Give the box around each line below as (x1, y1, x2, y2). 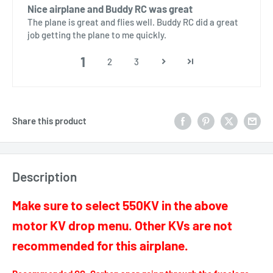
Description (12, 169, 77, 185)
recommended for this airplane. (12, 237, 188, 253)
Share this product (12, 115, 87, 127)
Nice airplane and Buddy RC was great (27, 2, 193, 15)
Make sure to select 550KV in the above (12, 197, 228, 213)
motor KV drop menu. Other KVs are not (12, 217, 232, 233)
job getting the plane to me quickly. (27, 29, 166, 40)
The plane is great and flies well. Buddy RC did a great (27, 16, 238, 27)
